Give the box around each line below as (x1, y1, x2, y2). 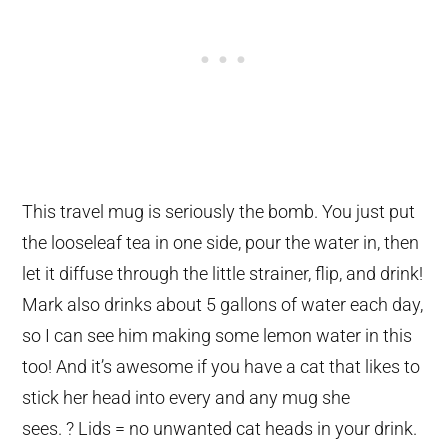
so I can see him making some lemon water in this (22, 324, 413, 346)
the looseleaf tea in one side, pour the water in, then (22, 231, 420, 253)
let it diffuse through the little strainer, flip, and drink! (22, 262, 424, 284)
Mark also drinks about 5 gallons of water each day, (22, 293, 424, 315)
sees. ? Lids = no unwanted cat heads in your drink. (22, 417, 418, 439)
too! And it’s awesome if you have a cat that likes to (22, 355, 421, 377)
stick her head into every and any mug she (22, 386, 351, 408)
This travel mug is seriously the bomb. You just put (22, 200, 416, 222)
